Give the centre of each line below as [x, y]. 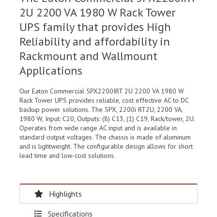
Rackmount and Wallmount [88, 56]
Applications [51, 71]
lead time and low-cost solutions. [67, 156]
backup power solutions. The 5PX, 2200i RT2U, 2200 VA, [101, 110]
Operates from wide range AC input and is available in [98, 128]
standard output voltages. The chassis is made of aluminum [105, 137]
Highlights [65, 194]
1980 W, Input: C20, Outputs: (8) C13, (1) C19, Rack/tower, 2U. [107, 119]
